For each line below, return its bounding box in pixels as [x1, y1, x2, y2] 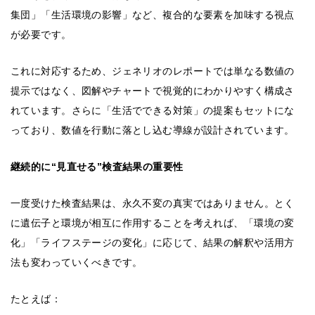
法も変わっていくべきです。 [11, 257, 143, 269]
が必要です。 [11, 29, 72, 41]
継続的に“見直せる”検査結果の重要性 [11, 161, 184, 173]
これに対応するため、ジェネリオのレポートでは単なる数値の [11, 65, 295, 77]
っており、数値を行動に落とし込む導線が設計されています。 [11, 124, 295, 136]
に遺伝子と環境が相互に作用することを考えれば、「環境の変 [11, 217, 295, 229]
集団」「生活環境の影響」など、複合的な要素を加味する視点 [11, 9, 295, 21]
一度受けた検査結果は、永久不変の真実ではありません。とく [11, 198, 295, 210]
